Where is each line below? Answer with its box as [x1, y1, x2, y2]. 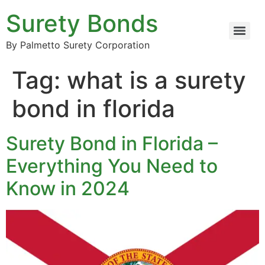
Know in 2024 [6, 177, 130, 200]
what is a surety [67, 66, 246, 95]
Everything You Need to [6, 154, 218, 177]
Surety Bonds [6, 9, 158, 38]
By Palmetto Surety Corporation [6, 39, 150, 51]
